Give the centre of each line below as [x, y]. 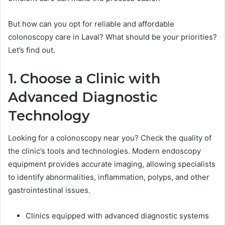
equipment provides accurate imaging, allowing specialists [112, 164]
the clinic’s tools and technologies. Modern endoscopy [104, 151]
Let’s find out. [32, 50]
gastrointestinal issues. [49, 190]
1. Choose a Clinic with [84, 78]
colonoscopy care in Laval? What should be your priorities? [113, 37]
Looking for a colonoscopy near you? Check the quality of [110, 138]
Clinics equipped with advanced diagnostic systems [117, 216]
